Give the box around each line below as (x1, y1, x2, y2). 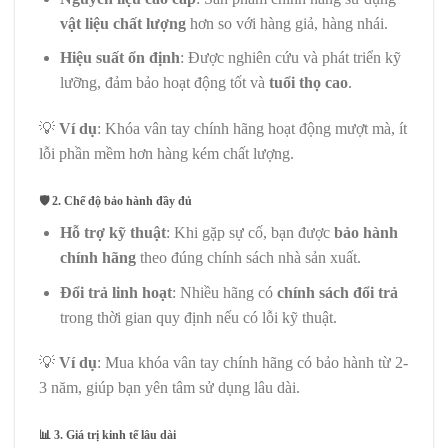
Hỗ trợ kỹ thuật (59, 223, 166, 241)
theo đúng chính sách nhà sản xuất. (135, 248, 361, 266)
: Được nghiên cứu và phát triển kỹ (179, 49, 401, 67)
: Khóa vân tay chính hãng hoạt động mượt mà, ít (97, 120, 407, 138)
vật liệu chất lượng (59, 14, 186, 32)
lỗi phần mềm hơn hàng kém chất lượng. (39, 145, 294, 163)
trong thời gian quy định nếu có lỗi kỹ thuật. (59, 308, 337, 326)
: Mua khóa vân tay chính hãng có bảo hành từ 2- (97, 354, 408, 372)
